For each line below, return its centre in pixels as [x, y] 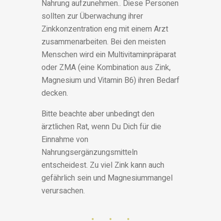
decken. [55, 93]
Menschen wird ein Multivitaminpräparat [109, 55]
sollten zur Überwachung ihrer [92, 17]
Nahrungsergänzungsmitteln [90, 153]
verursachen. [63, 191]
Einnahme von [65, 140]
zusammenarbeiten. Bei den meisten [104, 42]
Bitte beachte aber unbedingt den [98, 114]
